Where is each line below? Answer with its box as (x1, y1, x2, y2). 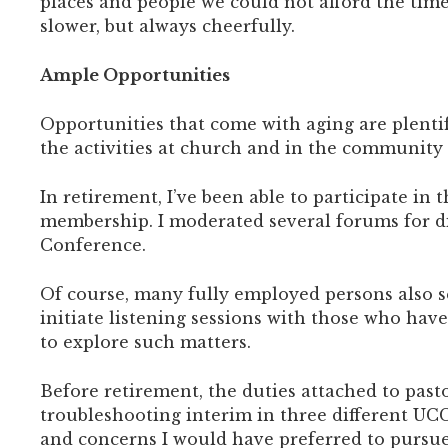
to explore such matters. (40, 331, 251, 352)
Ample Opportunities (40, 64, 230, 85)
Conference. (40, 234, 146, 255)
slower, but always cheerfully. (40, 15, 295, 36)
